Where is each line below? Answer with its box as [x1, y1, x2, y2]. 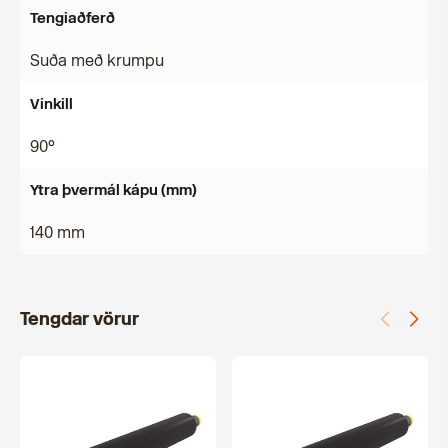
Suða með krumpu [30, 51, 164, 70]
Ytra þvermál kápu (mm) [30, 181, 197, 199]
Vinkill [30, 95, 73, 113]
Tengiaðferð [30, 9, 115, 27]
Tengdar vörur [20, 308, 139, 330]
